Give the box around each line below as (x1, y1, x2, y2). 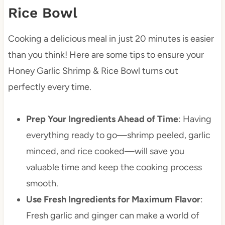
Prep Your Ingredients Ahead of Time (26, 114, 178, 125)
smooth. (26, 178, 58, 189)
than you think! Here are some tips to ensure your (8, 49, 204, 61)
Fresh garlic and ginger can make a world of (26, 210, 199, 221)
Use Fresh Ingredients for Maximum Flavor (26, 194, 200, 205)
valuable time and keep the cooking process (26, 162, 202, 173)
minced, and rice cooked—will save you (26, 146, 184, 157)
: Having (178, 114, 211, 125)
